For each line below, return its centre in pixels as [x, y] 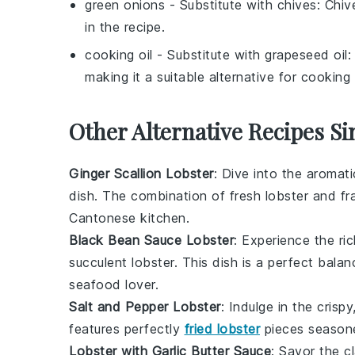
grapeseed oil [306, 55]
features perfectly [127, 329]
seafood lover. [114, 284]
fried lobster [222, 329]
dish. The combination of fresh [167, 196]
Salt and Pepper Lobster [145, 307]
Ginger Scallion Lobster [141, 174]
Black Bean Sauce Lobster [151, 240]
